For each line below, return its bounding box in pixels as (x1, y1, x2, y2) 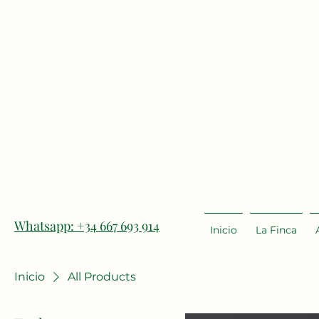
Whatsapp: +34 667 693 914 (14, 217, 159, 234)
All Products (68, 270, 136, 283)
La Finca (256, 224, 297, 236)
